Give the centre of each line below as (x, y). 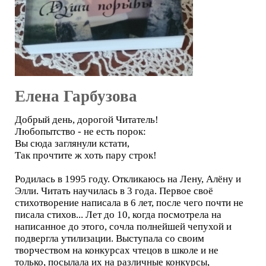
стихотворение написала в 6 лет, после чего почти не (129, 203)
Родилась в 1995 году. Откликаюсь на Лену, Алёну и (128, 179)
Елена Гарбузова (76, 96)
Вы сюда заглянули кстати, (72, 143)
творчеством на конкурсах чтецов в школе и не (117, 250)
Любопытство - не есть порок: (80, 132)
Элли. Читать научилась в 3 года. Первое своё (114, 191)
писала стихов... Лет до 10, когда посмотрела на (118, 215)
